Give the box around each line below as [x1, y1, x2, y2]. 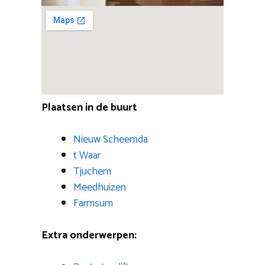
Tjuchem [73, 163, 111, 181]
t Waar [73, 147, 101, 165]
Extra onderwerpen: [41, 227, 137, 245]
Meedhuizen [73, 179, 126, 197]
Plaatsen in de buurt [41, 99, 137, 117]
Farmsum [73, 195, 113, 213]
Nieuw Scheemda [73, 131, 148, 149]
